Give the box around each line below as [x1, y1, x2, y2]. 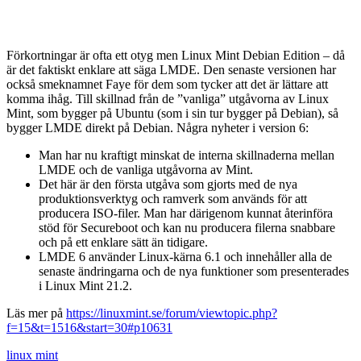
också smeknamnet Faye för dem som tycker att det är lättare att [6, 77, 328, 91]
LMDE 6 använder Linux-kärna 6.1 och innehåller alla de [39, 249, 332, 263]
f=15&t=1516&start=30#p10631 [6, 320, 172, 334]
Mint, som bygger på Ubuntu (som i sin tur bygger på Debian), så [6, 106, 338, 120]
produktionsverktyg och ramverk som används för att [39, 191, 307, 205]
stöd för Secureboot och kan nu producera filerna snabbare [39, 220, 335, 234]
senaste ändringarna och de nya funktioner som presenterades [39, 263, 349, 278]
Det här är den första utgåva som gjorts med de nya [39, 176, 297, 191]
